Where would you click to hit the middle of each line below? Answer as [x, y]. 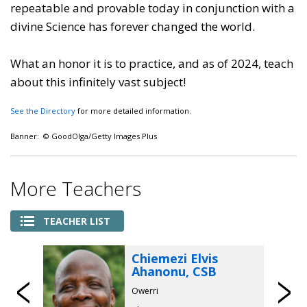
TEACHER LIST [77, 221]
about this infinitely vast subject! [98, 82]
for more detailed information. [133, 110]
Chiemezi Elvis [175, 258]
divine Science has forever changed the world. [133, 26]
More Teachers [76, 188]
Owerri [145, 291]
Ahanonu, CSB [174, 271]
